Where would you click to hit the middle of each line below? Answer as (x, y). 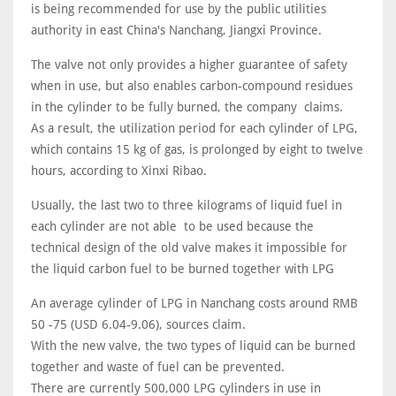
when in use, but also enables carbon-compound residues (192, 86)
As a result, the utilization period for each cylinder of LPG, (194, 128)
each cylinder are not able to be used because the (172, 226)
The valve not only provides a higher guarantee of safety (189, 65)
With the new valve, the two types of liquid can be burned (193, 346)
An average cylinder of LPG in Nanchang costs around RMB (194, 303)
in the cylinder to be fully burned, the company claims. (187, 107)
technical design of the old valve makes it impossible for (189, 247)
